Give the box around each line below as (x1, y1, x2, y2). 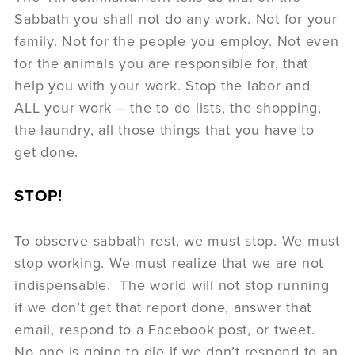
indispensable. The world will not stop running (14, 276, 330, 294)
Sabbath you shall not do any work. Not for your (14, 10, 338, 28)
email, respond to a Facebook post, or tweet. (14, 320, 320, 338)
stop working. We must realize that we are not (14, 254, 324, 272)
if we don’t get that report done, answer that (14, 298, 312, 316)
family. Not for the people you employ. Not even (14, 32, 339, 50)
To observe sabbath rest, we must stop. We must (14, 231, 340, 250)
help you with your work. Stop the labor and (14, 76, 311, 94)
